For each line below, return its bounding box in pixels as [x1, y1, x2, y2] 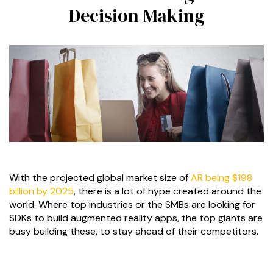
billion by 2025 [9, 184, 74, 197]
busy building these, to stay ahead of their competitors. [9, 224, 258, 238]
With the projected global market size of [9, 171, 191, 184]
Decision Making [68, 3, 205, 28]
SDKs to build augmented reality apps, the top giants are [9, 211, 263, 224]
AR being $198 [191, 171, 252, 184]
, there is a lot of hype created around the [74, 184, 261, 197]
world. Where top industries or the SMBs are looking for [9, 197, 255, 211]
